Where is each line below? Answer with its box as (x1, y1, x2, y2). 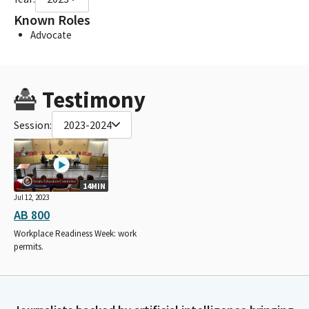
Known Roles (14, 10, 90, 29)
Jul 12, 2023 (14, 192, 49, 202)
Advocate (30, 28, 72, 41)
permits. (14, 240, 43, 252)
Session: (14, 117, 52, 132)
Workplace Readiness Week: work (14, 227, 137, 239)
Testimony (41, 85, 146, 114)
